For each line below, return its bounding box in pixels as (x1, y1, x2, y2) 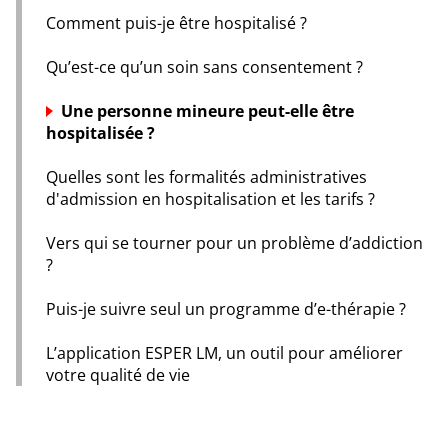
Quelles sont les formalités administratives (46, 166, 367, 189)
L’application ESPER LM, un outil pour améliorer (46, 342, 403, 365)
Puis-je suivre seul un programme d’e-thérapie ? (46, 298, 406, 321)
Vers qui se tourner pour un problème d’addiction (46, 232, 423, 255)
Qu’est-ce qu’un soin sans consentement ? (46, 56, 363, 79)
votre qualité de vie (46, 364, 190, 387)
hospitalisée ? (46, 122, 155, 145)
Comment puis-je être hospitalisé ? (46, 12, 307, 35)
